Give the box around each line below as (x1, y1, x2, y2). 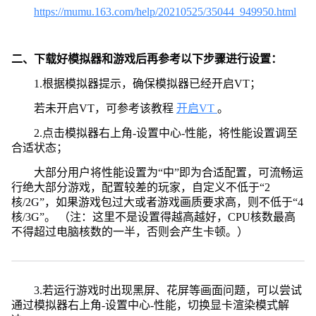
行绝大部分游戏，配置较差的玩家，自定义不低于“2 (11, 181, 270, 193)
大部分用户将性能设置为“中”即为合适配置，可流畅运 (33, 166, 303, 178)
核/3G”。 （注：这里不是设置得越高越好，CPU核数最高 (11, 210, 296, 223)
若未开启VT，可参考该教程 (33, 102, 176, 114)
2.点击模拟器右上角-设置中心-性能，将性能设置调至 (33, 126, 298, 139)
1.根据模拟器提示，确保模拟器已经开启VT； (33, 77, 261, 90)
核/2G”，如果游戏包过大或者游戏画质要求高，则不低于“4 (11, 195, 303, 208)
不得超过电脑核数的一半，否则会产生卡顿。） (11, 225, 248, 238)
